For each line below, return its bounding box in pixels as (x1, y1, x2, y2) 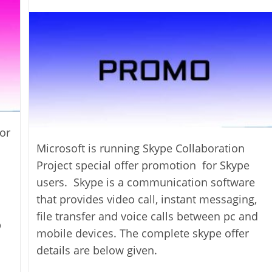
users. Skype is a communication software (36, 175, 256, 190)
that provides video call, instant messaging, (36, 192, 257, 207)
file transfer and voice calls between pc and (36, 209, 259, 224)
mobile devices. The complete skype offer (36, 226, 250, 241)
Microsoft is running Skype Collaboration (36, 141, 245, 156)
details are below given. (36, 243, 158, 258)
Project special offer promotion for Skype (36, 158, 250, 173)
